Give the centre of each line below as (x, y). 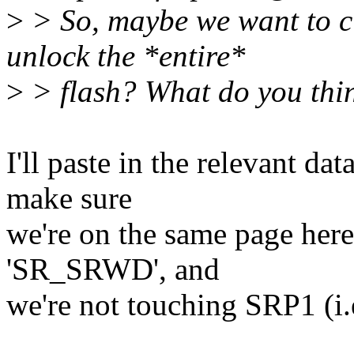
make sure (69, 198)
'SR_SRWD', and (113, 269)
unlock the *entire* (126, 56)
